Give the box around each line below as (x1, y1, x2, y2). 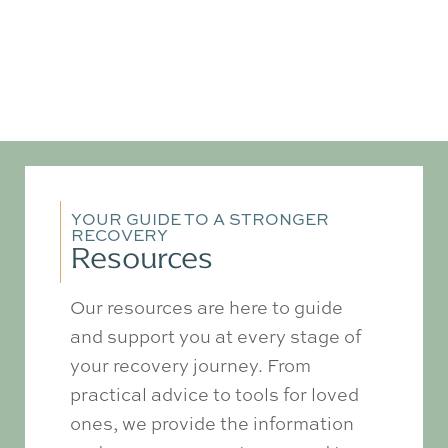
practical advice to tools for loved (70, 381, 359, 406)
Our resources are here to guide (70, 294, 343, 319)
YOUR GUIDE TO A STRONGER (71, 207, 329, 230)
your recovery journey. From (70, 352, 311, 377)
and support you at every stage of (70, 323, 361, 348)
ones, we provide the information (70, 410, 354, 435)
